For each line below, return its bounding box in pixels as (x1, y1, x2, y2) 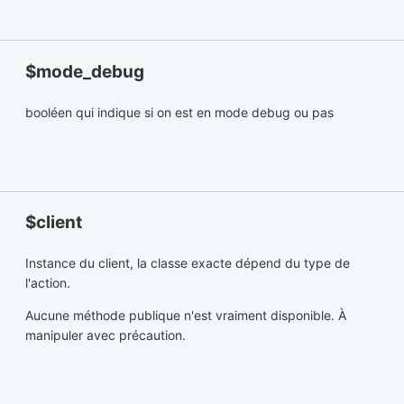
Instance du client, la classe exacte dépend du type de (25, 255, 350, 271)
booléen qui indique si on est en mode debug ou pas (25, 104, 334, 120)
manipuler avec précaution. (25, 327, 186, 344)
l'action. (25, 275, 70, 291)
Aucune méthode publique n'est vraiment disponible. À (25, 308, 346, 324)
